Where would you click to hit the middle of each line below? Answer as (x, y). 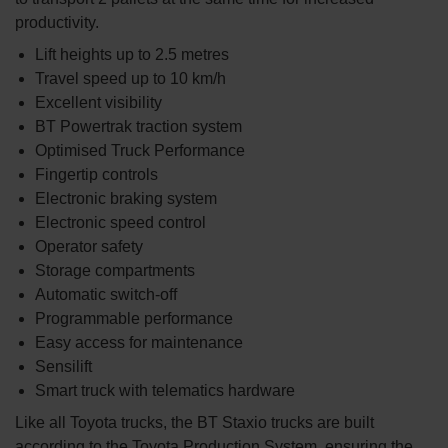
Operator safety (89, 246)
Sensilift (63, 366)
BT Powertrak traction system (138, 126)
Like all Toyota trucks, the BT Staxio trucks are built (194, 422)
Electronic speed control (120, 222)
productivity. (57, 22)
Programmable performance (134, 318)
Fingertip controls (96, 174)
